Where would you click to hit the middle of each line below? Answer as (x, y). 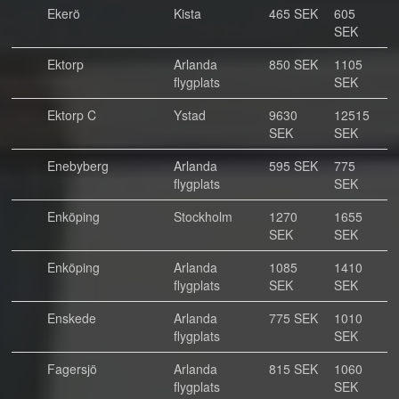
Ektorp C (72, 115)
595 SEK (293, 166)
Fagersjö (72, 369)
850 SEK (293, 64)
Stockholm (203, 216)
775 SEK (293, 318)
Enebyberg (78, 166)
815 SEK (293, 369)
